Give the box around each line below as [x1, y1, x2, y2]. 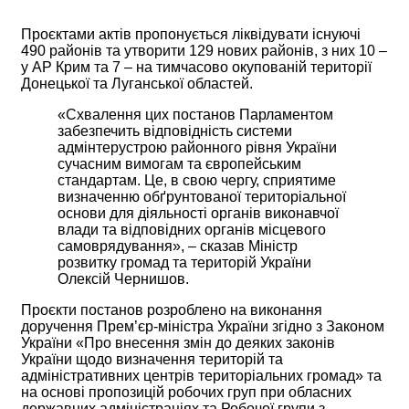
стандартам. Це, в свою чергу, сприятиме [58, 172, 336, 188]
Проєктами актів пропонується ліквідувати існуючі [21, 26, 361, 42]
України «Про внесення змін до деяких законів [21, 334, 335, 351]
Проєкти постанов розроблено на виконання [21, 301, 322, 318]
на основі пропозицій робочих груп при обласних [21, 383, 351, 400]
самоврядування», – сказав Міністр [58, 237, 298, 254]
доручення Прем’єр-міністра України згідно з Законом [21, 318, 384, 334]
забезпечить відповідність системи [58, 122, 292, 139]
